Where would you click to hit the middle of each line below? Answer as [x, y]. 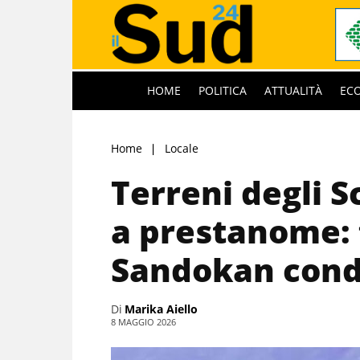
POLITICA [223, 90]
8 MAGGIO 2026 [143, 321]
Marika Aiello [161, 309]
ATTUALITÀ [293, 90]
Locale [182, 148]
